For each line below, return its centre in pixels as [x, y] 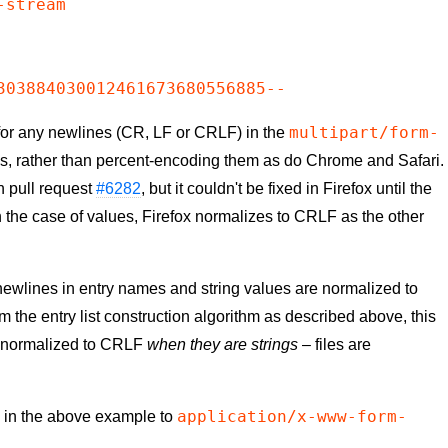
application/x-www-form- [292, 417]
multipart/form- [364, 133]
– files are [335, 345]
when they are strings [223, 345]
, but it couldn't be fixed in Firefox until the [287, 189]
